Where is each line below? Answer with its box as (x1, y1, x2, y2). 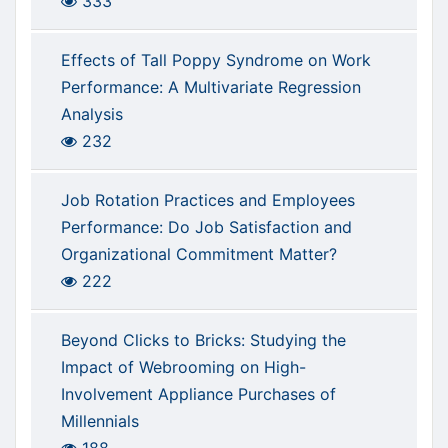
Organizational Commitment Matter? (61, 244, 337, 265)
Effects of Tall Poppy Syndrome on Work (61, 50, 371, 71)
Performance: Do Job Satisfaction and (61, 217, 352, 238)
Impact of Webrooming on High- (61, 357, 306, 378)
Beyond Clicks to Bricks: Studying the (61, 330, 346, 351)
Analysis (61, 104, 123, 125)
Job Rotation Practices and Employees (61, 190, 355, 211)
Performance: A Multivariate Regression (61, 77, 361, 98)
